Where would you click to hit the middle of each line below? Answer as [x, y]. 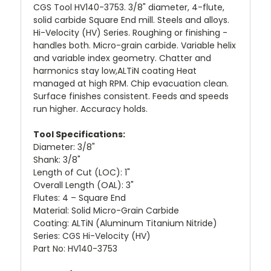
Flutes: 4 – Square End [80, 198]
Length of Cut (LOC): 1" [82, 172]
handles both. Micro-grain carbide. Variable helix [135, 45]
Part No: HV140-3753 [75, 248]
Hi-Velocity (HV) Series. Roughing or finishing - [130, 32]
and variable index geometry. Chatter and [122, 58]
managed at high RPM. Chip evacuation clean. [131, 83]
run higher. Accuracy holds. [90, 109]
